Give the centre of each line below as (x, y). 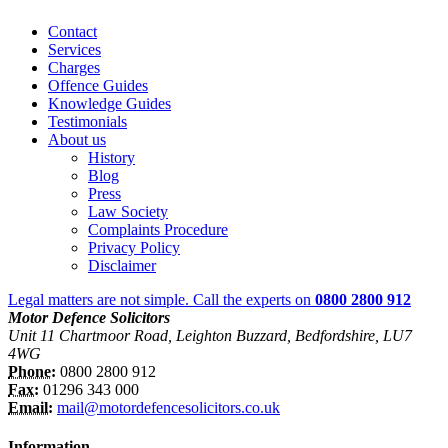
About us (77, 139)
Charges (74, 67)
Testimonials (87, 121)
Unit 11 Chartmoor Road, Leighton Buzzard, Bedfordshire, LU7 (210, 335)
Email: (30, 407)
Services (74, 49)
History (111, 157)
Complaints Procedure (158, 229)
